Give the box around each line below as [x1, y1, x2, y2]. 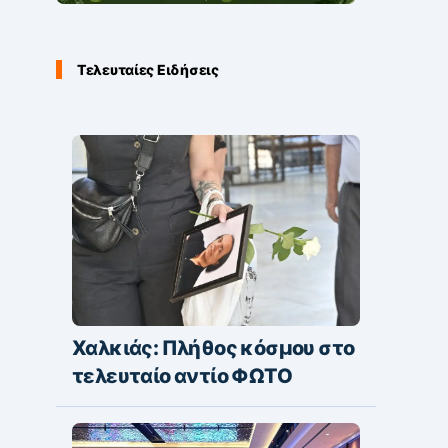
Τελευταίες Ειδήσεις [77, 61, 219, 78]
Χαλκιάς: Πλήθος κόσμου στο [72, 336, 355, 361]
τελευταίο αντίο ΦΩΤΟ [72, 364, 292, 389]
